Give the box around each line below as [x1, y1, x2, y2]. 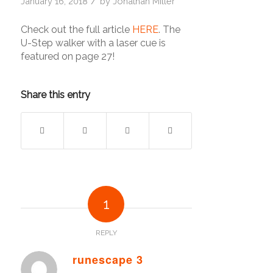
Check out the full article [20, 23, 132, 35]
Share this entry [20, 89, 90, 101]
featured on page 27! [20, 50, 115, 62]
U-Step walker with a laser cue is [20, 37, 166, 49]
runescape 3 [72, 252, 143, 268]
